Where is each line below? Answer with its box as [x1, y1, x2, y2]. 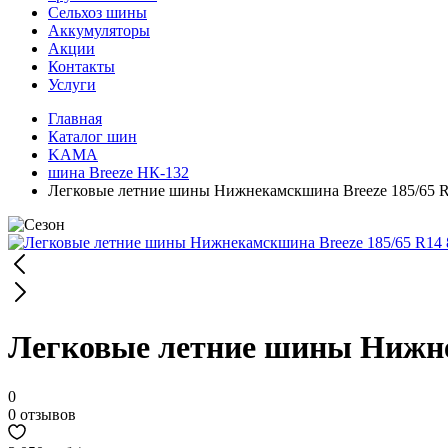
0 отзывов [8, 405, 76, 423]
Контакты [48, 58, 115, 75]
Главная [48, 110, 102, 127]
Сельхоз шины [48, 4, 147, 21]
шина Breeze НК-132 [48, 164, 189, 181]
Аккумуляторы [48, 22, 150, 39]
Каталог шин [48, 128, 137, 145]
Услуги [48, 76, 96, 93]
